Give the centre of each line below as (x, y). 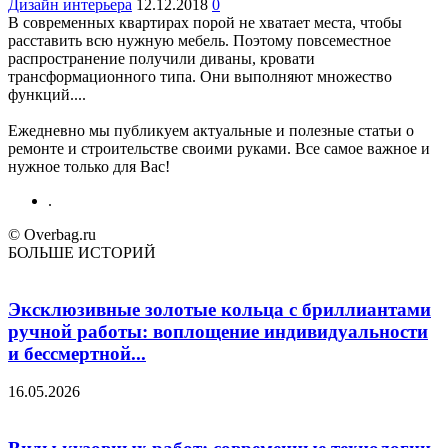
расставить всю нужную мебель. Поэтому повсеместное (199, 40)
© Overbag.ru (52, 234)
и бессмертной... (77, 353)
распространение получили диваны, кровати (161, 58)
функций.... (47, 94)
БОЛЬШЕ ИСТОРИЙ (82, 252)
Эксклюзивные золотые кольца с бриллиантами (219, 309)
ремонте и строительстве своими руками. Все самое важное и (219, 148)
